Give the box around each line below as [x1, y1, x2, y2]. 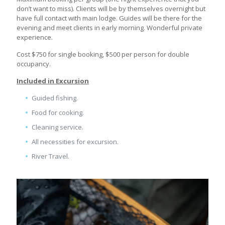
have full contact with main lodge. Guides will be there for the [17, 13, 202, 23]
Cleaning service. [32, 122, 83, 132]
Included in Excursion [17, 76, 89, 85]
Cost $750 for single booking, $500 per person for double [17, 49, 189, 59]
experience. [17, 32, 53, 42]
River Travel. [32, 151, 69, 161]
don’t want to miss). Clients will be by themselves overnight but [17, 4, 205, 13]
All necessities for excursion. [32, 137, 119, 146]
